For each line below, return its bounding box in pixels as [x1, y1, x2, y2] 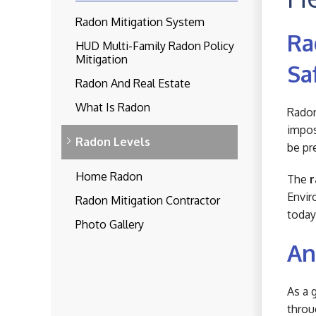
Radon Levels [75, 135, 150, 149]
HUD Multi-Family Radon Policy [75, 39, 234, 53]
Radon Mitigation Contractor [75, 193, 220, 207]
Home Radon [75, 169, 142, 183]
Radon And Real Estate [75, 76, 190, 90]
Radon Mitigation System [75, 15, 205, 29]
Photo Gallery [75, 217, 144, 231]
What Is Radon [75, 100, 150, 114]
